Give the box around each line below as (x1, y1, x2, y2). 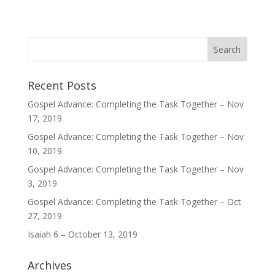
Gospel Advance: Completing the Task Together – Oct (27, 196, 241, 207)
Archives (27, 258, 72, 273)
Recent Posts (27, 78, 96, 93)
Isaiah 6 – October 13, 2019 (27, 228, 137, 240)
